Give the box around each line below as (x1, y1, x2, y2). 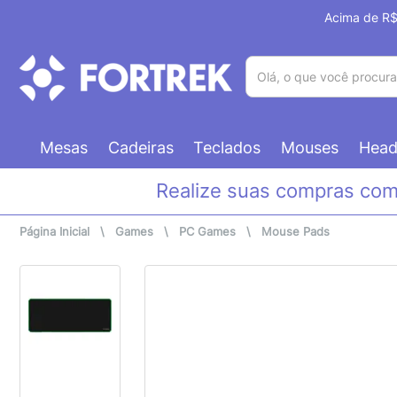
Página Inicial (19, 224, 90, 239)
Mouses (281, 137, 339, 157)
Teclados (193, 137, 261, 157)
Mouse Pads (261, 224, 330, 239)
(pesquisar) (245, 97, 310, 113)
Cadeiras (107, 137, 174, 157)
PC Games (179, 224, 236, 239)
